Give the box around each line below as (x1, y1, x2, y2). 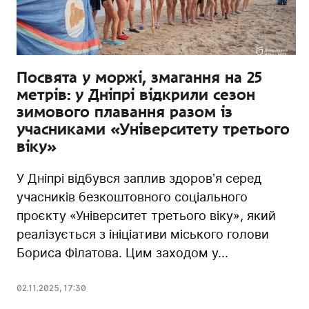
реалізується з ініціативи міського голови (17, 226, 269, 241)
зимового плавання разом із (17, 102, 232, 121)
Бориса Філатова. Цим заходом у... (17, 245, 228, 260)
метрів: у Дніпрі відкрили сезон (17, 85, 255, 103)
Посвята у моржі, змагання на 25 (17, 68, 262, 86)
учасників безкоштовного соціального (17, 189, 248, 204)
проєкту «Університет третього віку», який (17, 208, 276, 223)
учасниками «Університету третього (17, 119, 290, 138)
